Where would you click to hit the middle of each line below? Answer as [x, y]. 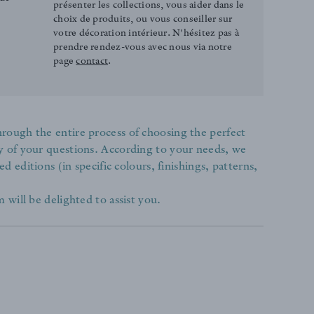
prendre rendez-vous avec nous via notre [143, 48]
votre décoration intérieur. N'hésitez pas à [146, 34]
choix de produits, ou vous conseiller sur [143, 20]
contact [92, 62]
